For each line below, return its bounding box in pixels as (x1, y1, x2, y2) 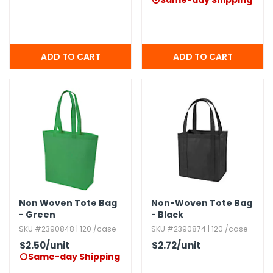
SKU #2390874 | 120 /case (151, 224, 247, 234)
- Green (19, 208, 55, 221)
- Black (151, 208, 183, 221)
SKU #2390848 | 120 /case (19, 224, 116, 234)
